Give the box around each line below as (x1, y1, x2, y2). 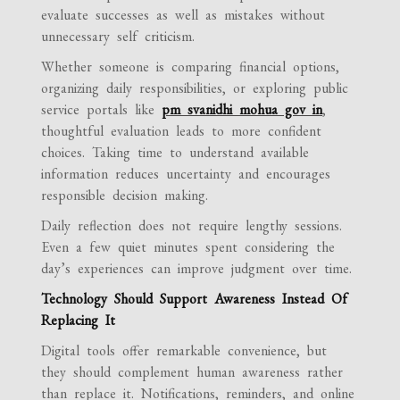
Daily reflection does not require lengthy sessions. (41, 216, 343, 236)
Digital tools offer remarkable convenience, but (41, 341, 328, 361)
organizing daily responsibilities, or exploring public (41, 79, 349, 98)
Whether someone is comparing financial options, (41, 57, 340, 77)
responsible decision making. (41, 186, 209, 205)
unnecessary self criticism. (41, 27, 196, 46)
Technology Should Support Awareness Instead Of (41, 289, 348, 309)
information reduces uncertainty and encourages (41, 164, 331, 184)
